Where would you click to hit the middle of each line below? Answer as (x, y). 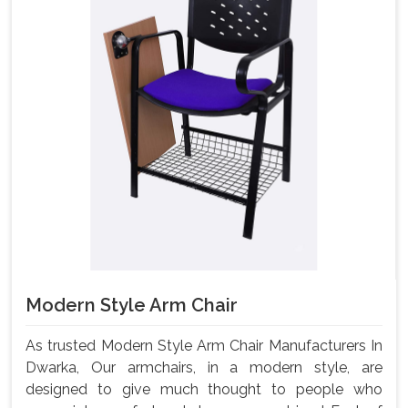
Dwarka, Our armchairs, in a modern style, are (204, 368)
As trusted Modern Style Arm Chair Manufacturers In (204, 346)
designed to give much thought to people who (204, 390)
